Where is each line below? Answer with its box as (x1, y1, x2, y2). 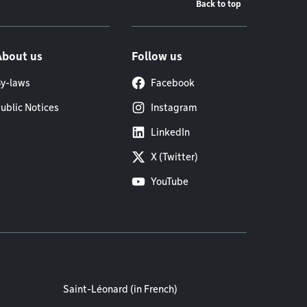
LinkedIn (151, 127, 190, 138)
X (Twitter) (151, 151, 198, 162)
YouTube (151, 176, 188, 187)
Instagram (151, 102, 197, 113)
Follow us (132, 50, 182, 63)
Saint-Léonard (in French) (63, 284, 177, 295)
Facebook (151, 77, 195, 88)
